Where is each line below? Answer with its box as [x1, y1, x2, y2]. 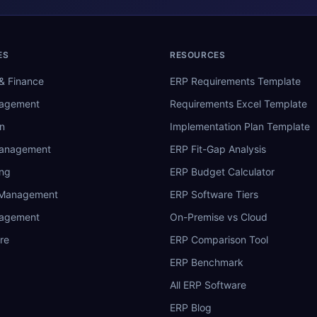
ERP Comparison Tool [170, 233, 268, 246]
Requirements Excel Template [170, 97, 307, 110]
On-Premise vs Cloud [170, 210, 267, 223]
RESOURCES [170, 49, 226, 60]
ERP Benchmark [170, 255, 243, 268]
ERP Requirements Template [170, 74, 301, 87]
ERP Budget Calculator [170, 165, 275, 178]
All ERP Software [170, 278, 246, 291]
